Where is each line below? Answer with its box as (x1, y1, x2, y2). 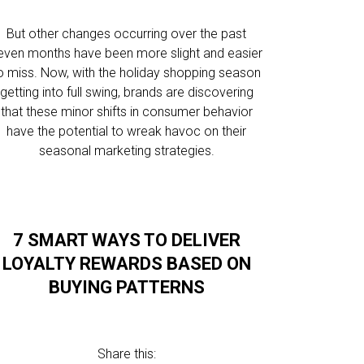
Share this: (97, 346, 156, 362)
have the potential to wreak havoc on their (6, 123, 247, 139)
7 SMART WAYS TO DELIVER (12, 230, 240, 250)
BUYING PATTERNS (48, 277, 205, 297)
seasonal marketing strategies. (38, 143, 214, 158)
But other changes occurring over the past (6, 26, 247, 41)
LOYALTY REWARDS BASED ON (2, 253, 251, 274)
